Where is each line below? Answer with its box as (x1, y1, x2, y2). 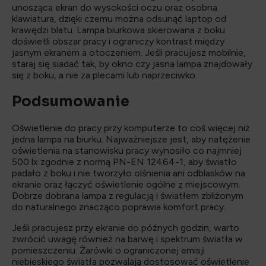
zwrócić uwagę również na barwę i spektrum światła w (12, 233, 243, 245)
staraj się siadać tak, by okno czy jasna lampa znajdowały (12, 58, 252, 70)
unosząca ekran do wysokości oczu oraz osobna (12, 2, 217, 14)
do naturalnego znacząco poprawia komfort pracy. (12, 201, 226, 213)
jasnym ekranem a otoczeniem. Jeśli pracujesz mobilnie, (12, 47, 246, 59)
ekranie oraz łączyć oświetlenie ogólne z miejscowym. (12, 179, 240, 191)
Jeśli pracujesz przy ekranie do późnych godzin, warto (12, 222, 239, 234)
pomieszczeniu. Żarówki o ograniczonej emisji (12, 245, 205, 256)
